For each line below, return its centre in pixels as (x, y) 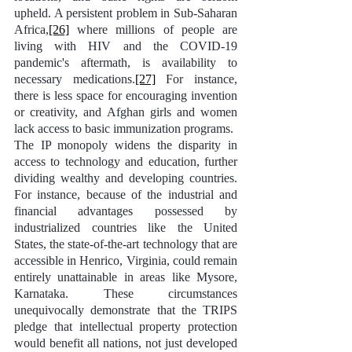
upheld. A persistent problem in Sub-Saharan (126, 13)
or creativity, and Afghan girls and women (126, 112)
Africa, (31, 29)
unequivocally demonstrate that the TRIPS (126, 310)
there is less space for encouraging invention (126, 95)
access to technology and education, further (126, 161)
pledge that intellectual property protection (126, 326)
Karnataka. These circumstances (126, 293)
